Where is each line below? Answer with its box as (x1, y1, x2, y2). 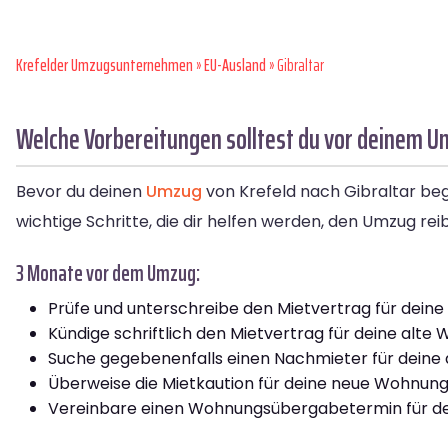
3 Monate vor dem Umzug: (16, 256, 200, 292)
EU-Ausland (204, 52, 266, 79)
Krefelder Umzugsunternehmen (16, 52, 193, 79)
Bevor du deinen (16, 180, 146, 204)
